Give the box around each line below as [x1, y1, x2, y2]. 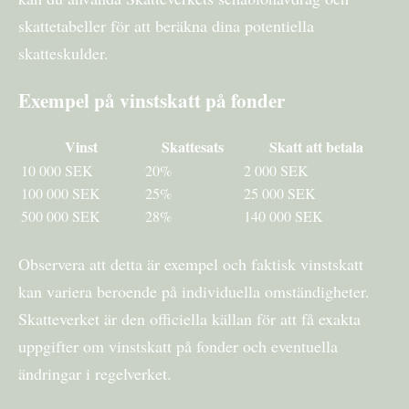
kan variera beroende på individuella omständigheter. [18, 280, 370, 303]
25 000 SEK [244, 184, 316, 204]
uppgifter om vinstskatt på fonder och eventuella [18, 335, 338, 358]
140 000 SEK [244, 206, 323, 226]
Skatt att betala [268, 136, 363, 158]
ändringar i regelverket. [18, 362, 172, 385]
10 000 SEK [21, 161, 93, 181]
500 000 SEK [21, 206, 100, 226]
